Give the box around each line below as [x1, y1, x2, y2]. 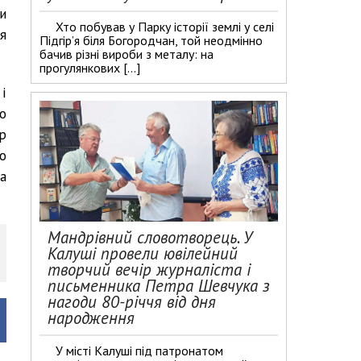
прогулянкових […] [39, 60, 140, 76]
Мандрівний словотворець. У [48, 226, 252, 248]
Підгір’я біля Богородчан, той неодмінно [39, 32, 263, 48]
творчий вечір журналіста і [48, 259, 251, 280]
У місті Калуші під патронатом [56, 342, 223, 359]
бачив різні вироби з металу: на [39, 46, 214, 62]
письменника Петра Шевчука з [48, 275, 270, 297]
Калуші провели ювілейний [48, 243, 238, 264]
